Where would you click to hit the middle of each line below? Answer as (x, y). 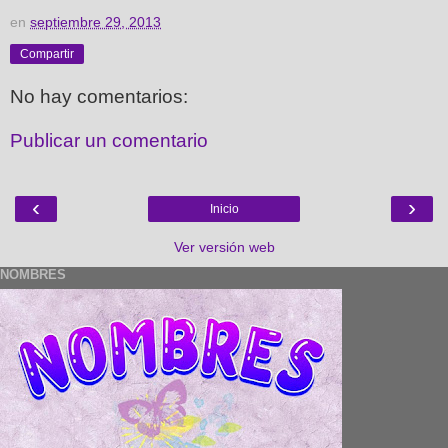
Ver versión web (224, 247)
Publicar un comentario (109, 140)
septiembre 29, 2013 (95, 22)
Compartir (47, 54)
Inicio (224, 209)
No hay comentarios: (99, 97)
